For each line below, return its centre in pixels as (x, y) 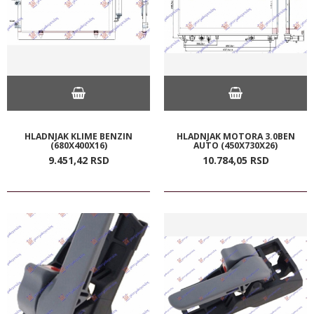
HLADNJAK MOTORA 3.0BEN (235, 136)
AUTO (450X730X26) (235, 145)
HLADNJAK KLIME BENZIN (78, 136)
